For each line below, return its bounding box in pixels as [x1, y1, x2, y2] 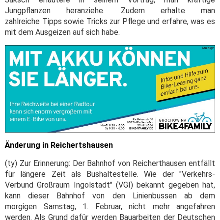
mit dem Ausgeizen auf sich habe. [5, 27, 120, 37]
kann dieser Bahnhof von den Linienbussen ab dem [5, 191, 215, 200]
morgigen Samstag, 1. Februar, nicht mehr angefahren [5, 201, 215, 211]
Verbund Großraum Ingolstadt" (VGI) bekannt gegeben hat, [5, 180, 215, 190]
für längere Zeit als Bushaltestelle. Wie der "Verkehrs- [5, 169, 215, 179]
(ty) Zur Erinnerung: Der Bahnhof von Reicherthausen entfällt [5, 158, 215, 168]
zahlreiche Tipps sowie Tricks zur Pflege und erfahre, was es [5, 16, 215, 26]
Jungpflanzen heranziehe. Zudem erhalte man [5, 5, 215, 15]
